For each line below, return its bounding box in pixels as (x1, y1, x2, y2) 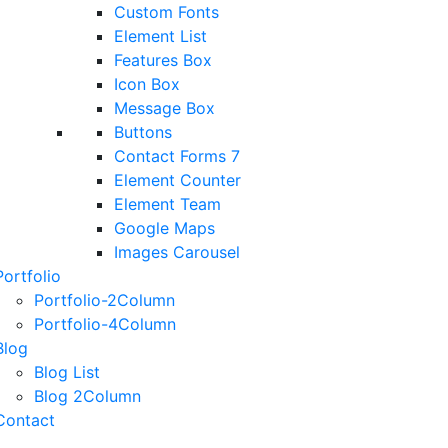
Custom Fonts (114, 2, 219, 22)
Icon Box (114, 74, 180, 94)
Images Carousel (114, 242, 240, 262)
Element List (114, 26, 207, 46)
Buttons (114, 122, 172, 142)
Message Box (114, 98, 215, 118)
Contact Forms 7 (114, 146, 240, 166)
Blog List (34, 362, 100, 382)
